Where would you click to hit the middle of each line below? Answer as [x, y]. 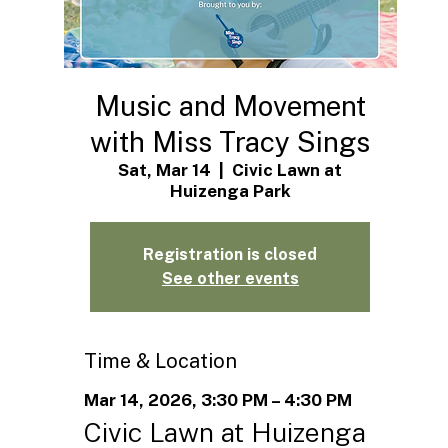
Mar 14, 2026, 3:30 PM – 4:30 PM [217, 399]
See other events [230, 278]
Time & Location [160, 360]
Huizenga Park [230, 190]
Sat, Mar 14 [165, 169]
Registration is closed [230, 254]
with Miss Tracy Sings [230, 141]
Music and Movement [230, 105]
